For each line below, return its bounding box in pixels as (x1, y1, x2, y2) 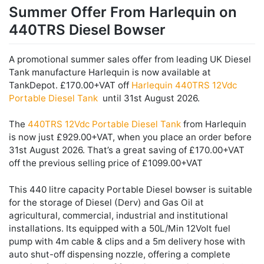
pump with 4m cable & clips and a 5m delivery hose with (9, 236, 245, 247)
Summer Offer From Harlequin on (9, 4, 237, 21)
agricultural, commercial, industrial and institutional (9, 210, 228, 222)
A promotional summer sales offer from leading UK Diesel (9, 53, 251, 65)
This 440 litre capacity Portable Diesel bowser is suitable (9, 184, 252, 196)
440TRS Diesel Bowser (9, 21, 166, 39)
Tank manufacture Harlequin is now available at (9, 66, 211, 78)
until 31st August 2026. (98, 92, 200, 104)
